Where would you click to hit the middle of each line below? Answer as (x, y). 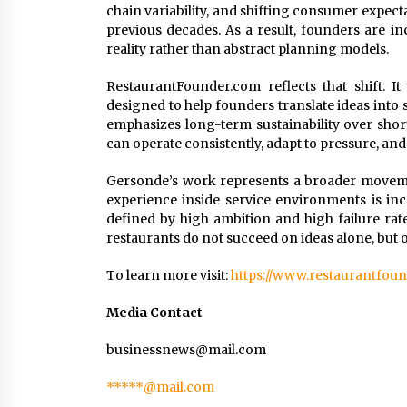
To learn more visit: (169, 275)
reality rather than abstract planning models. (248, 49)
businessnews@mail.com (186, 350)
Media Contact (154, 313)
